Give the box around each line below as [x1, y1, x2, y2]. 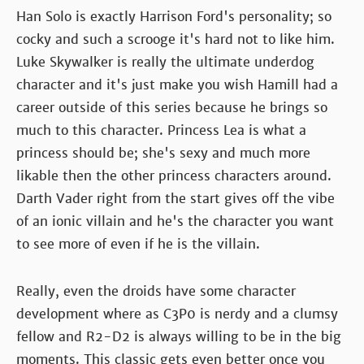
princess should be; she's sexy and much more [16, 144, 310, 162]
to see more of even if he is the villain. [16, 235, 260, 253]
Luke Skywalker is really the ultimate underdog [16, 53, 314, 71]
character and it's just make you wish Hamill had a [16, 76, 338, 93]
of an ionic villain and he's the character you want [16, 212, 334, 230]
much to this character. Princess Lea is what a [16, 121, 306, 139]
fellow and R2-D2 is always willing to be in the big [16, 327, 341, 345]
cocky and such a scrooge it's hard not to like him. [16, 30, 335, 48]
